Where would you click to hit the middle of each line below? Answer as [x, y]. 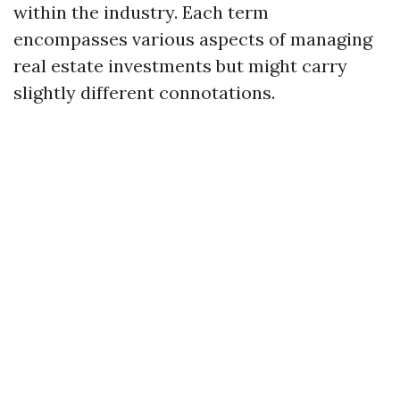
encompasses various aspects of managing [193, 39]
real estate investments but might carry [180, 66]
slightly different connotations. [144, 92]
